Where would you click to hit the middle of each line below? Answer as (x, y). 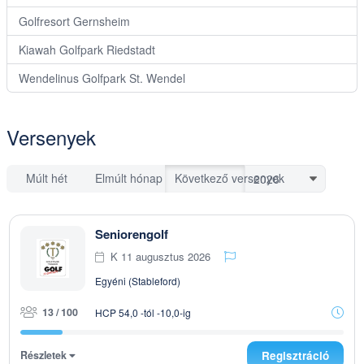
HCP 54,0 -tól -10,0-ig (143, 312)
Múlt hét (46, 178)
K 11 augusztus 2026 (160, 256)
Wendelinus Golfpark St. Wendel (102, 78)
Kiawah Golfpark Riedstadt (87, 50)
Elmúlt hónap (129, 178)
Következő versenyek (229, 178)
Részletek (45, 355)
